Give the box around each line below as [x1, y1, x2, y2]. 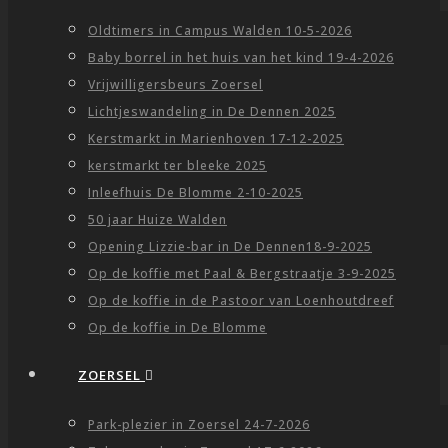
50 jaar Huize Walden [88, 211, 227, 228]
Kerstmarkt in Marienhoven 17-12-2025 [88, 130, 344, 147]
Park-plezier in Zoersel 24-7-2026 [88, 416, 310, 433]
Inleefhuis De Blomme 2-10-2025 [88, 184, 303, 201]
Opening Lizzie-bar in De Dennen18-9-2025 [88, 238, 372, 255]
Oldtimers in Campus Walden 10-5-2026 [88, 22, 352, 39]
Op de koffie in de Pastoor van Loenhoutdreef [88, 292, 394, 309]
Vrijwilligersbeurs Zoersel [88, 76, 263, 93]
